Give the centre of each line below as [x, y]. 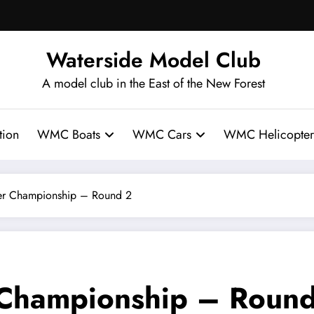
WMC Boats [68, 134]
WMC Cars [162, 134]
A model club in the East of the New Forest [153, 83]
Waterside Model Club [153, 60]
